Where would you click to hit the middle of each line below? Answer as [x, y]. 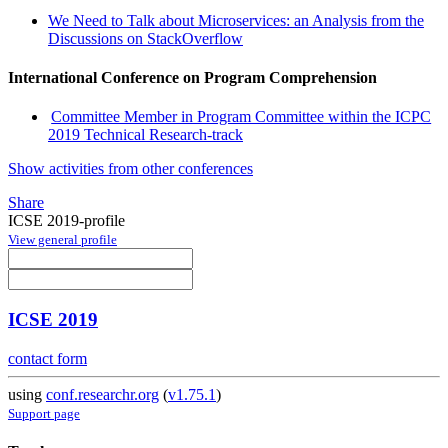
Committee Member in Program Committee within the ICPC [241, 117]
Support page [44, 413]
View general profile [62, 240]
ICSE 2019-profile [66, 221]
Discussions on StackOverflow [145, 38]
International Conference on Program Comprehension [192, 77]
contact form [47, 358]
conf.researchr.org [102, 394]
